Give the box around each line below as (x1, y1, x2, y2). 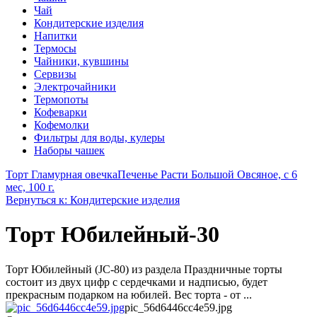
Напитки (34, 30, 77, 42)
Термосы (34, 42, 76, 54)
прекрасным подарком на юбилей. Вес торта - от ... (6, 288, 252, 301)
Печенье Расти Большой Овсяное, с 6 (117, 168, 297, 180)
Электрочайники (34, 81, 116, 93)
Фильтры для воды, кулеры (34, 132, 165, 144)
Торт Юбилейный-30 (6, 221, 219, 248)
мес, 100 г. (6, 181, 54, 193)
